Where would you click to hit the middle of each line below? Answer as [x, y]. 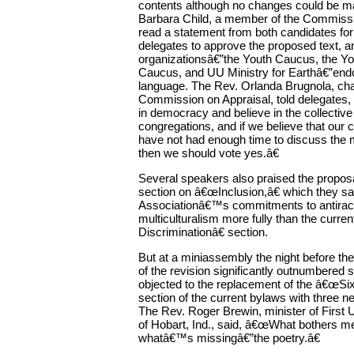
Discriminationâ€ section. [203, 232]
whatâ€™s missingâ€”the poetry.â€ [229, 337]
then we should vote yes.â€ [209, 153]
